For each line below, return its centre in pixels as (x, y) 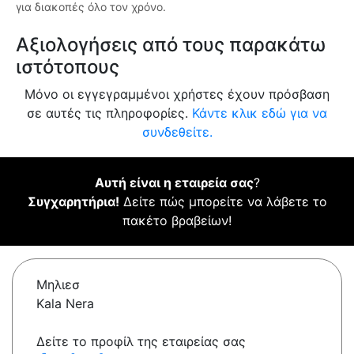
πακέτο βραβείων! (177, 221)
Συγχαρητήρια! (73, 202)
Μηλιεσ (58, 285)
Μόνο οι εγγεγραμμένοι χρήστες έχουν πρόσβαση (177, 94)
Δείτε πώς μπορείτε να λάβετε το (223, 202)
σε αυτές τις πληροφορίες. (109, 113)
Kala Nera (65, 304)
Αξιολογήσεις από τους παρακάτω (171, 45)
